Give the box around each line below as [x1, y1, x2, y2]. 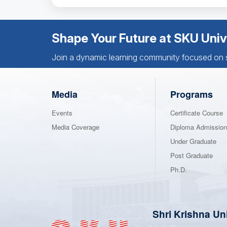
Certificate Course [170, 108, 223, 118]
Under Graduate [170, 136, 216, 146]
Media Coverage [52, 122, 99, 132]
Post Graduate [170, 150, 213, 161]
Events [52, 108, 72, 118]
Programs [170, 88, 213, 101]
